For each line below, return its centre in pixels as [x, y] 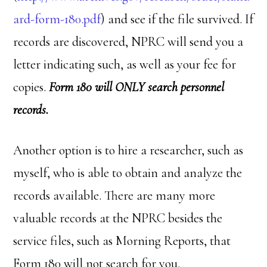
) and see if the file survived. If [177, 19]
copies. [31, 87]
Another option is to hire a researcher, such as [128, 150]
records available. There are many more [114, 195]
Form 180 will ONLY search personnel [137, 87]
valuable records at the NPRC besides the [118, 218]
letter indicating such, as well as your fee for [125, 64]
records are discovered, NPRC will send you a [128, 42]
